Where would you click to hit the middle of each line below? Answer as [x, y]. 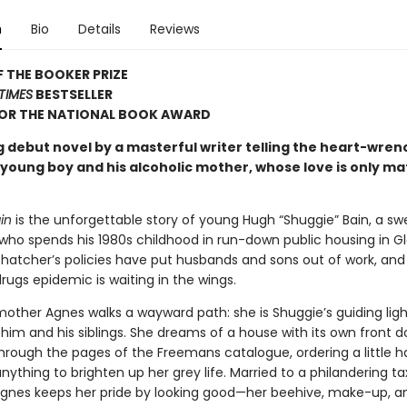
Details [99, 29]
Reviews [174, 29]
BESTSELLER [72, 94]
